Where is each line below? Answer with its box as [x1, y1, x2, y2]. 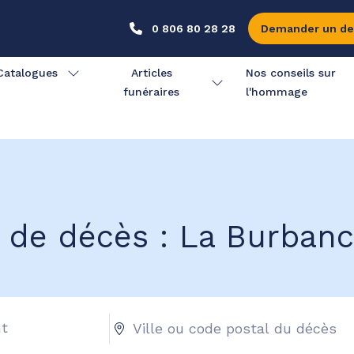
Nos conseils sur [245, 66, 336, 79]
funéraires [123, 85, 180, 98]
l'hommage [245, 85, 307, 98]
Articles [130, 66, 172, 79]
